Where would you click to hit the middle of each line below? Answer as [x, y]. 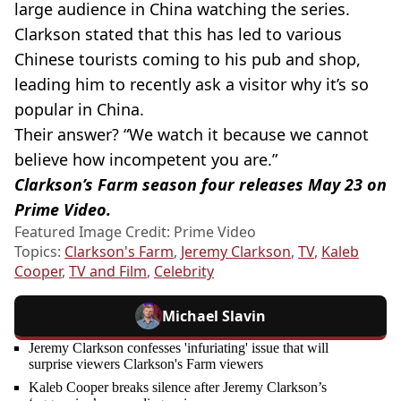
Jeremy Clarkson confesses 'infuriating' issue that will [179, 348]
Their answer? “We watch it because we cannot [192, 135]
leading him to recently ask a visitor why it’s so [192, 85]
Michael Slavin [214, 316]
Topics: [39, 252]
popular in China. [79, 110]
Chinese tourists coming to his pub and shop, [188, 60]
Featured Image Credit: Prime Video [135, 232]
